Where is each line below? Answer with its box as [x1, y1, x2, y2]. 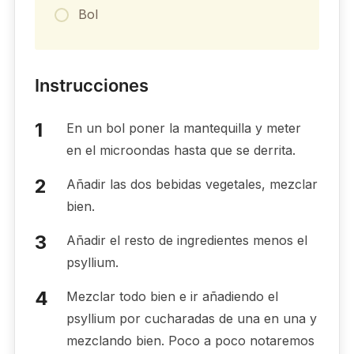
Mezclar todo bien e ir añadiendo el [66, 288, 278, 304]
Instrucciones [34, 74, 149, 96]
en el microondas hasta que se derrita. [66, 141, 296, 158]
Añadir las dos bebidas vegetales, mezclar [66, 175, 318, 192]
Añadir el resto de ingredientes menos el [66, 232, 307, 248]
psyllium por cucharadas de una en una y [66, 310, 317, 326]
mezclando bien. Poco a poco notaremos [66, 332, 314, 348]
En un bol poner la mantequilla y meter [66, 119, 301, 136]
